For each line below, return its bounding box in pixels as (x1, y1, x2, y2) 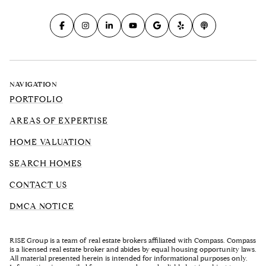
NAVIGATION (9, 80, 57, 89)
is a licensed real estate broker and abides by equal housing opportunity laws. (9, 245, 256, 254)
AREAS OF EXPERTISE (9, 116, 108, 126)
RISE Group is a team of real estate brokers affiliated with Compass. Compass (9, 236, 256, 245)
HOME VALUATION (9, 137, 91, 148)
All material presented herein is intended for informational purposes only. (9, 254, 248, 263)
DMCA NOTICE (9, 201, 74, 212)
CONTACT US (9, 180, 67, 191)
